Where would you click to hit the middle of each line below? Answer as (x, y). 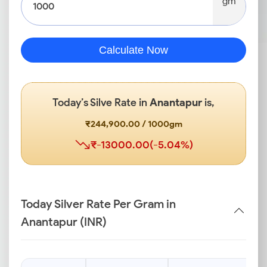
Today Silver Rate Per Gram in (98, 204)
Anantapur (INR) (64, 222)
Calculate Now (133, 50)
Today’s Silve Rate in (101, 103)
